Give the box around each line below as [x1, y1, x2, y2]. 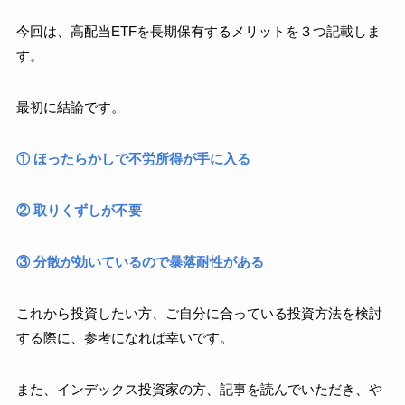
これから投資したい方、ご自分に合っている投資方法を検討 [15, 305, 382, 321]
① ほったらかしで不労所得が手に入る [15, 150, 250, 166]
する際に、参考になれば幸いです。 [15, 329, 233, 345]
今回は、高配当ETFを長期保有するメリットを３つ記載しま [15, 23, 381, 39]
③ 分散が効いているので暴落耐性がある [15, 253, 264, 269]
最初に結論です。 [15, 99, 125, 115]
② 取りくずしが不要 [15, 202, 142, 218]
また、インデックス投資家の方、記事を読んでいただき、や [15, 381, 382, 397]
